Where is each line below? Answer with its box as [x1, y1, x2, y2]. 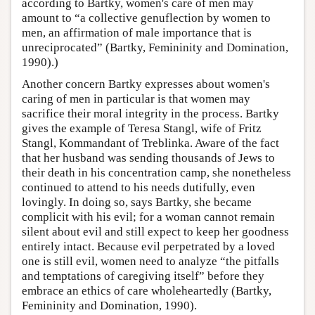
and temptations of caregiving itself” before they [22, 269, 264, 283]
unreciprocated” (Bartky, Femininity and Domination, [22, 40, 288, 54]
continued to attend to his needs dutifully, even [22, 180, 255, 194]
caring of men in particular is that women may [22, 91, 250, 105]
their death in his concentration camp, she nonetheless [22, 165, 291, 179]
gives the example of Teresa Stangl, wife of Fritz [22, 121, 262, 135]
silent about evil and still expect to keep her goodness [22, 224, 289, 238]
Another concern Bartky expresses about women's [22, 77, 270, 91]
